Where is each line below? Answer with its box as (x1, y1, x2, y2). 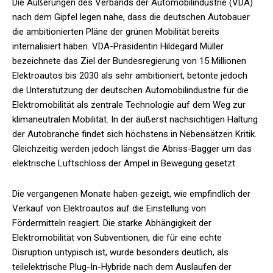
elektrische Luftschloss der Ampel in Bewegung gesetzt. (12, 158, 237, 169)
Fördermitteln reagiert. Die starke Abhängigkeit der (12, 218, 211, 229)
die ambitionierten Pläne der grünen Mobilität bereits (12, 26, 219, 38)
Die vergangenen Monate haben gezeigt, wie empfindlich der (12, 188, 250, 200)
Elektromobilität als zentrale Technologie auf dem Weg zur (12, 99, 246, 111)
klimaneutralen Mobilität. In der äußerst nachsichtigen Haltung (12, 114, 258, 126)
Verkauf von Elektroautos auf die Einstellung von (12, 203, 206, 214)
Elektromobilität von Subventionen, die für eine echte (12, 232, 222, 244)
